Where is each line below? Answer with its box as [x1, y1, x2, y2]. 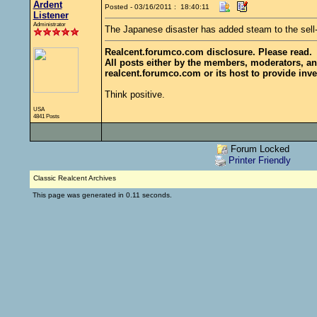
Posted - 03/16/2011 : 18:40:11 [104, 3, 209, 11]
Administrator [33, 21, 66, 28]
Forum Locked [227, 144, 289, 154]
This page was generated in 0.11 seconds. [32, 191, 172, 199]
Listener [33, 10, 69, 21]
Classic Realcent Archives [33, 174, 116, 182]
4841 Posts [33, 113, 59, 120]
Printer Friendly [229, 155, 291, 166]
